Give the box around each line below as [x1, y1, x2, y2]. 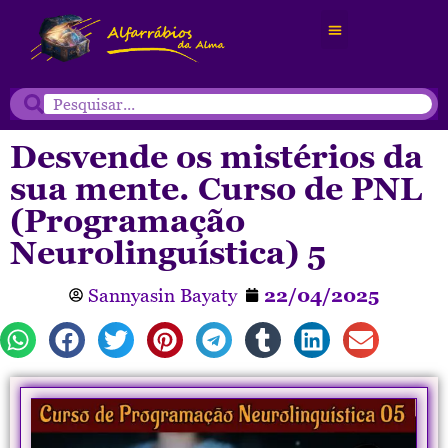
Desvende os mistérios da [10, 137, 423, 176]
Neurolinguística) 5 [10, 233, 326, 272]
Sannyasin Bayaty [88, 283, 237, 307]
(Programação [10, 201, 245, 240]
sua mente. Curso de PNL [10, 169, 422, 208]
